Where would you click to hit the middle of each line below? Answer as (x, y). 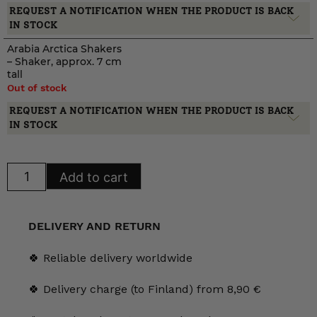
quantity (21, 199)
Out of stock (37, 88)
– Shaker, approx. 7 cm (64, 62)
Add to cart (94, 177)
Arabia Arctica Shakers (64, 49)
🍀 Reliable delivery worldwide (110, 258)
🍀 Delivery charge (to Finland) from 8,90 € (145, 289)
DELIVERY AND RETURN (94, 226)
